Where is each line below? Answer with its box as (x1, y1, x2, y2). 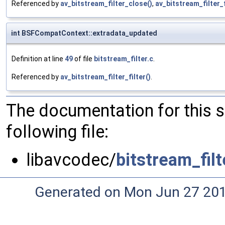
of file (73, 55, 94, 63)
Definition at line (12, 55, 65, 63)
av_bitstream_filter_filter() (60, 73, 151, 81)
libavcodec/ (26, 150, 116, 170)
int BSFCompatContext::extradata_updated (11, 29, 157, 38)
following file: (6, 122, 108, 142)
